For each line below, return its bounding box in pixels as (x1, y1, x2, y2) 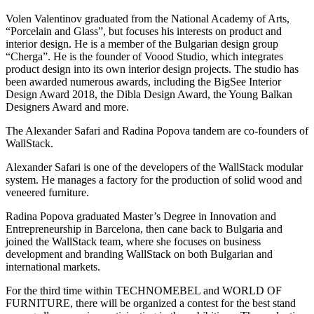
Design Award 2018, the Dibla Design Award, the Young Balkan (6, 88, 292, 101)
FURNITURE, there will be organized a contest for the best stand (6, 297, 296, 310)
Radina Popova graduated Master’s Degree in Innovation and (6, 210, 276, 223)
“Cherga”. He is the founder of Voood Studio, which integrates (6, 50, 283, 63)
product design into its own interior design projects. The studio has (6, 63, 299, 76)
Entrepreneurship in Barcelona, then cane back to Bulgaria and (6, 223, 282, 235)
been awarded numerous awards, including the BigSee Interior (6, 76, 281, 88)
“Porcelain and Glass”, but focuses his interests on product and (6, 25, 282, 38)
